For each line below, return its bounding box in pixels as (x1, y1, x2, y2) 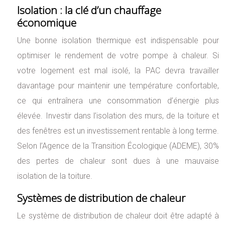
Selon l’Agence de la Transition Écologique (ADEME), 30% (17, 141, 219, 151)
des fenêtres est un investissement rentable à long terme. (17, 126, 219, 136)
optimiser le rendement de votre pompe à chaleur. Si (17, 51, 219, 61)
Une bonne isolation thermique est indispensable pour (17, 36, 219, 46)
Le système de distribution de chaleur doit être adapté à (17, 211, 219, 221)
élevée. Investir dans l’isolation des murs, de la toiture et (17, 111, 219, 121)
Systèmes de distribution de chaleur (17, 191, 186, 205)
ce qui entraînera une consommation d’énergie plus (17, 96, 219, 106)
